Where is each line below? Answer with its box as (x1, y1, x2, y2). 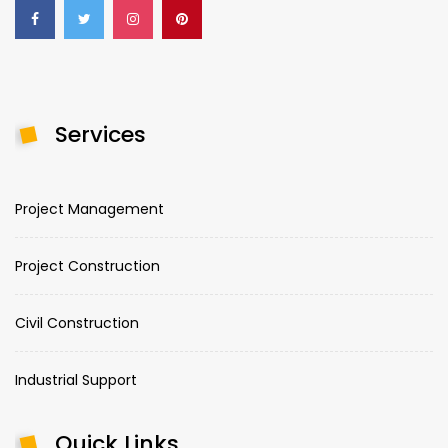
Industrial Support (15, 369, 137, 390)
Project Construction (15, 255, 160, 276)
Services (55, 118, 146, 150)
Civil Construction (15, 312, 139, 333)
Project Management (15, 198, 164, 219)
